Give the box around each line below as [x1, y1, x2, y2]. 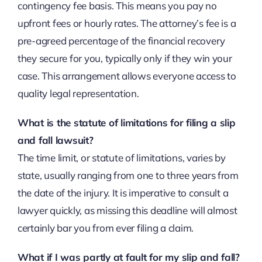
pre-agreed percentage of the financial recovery [17, 34, 225, 47]
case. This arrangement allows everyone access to [17, 69, 236, 82]
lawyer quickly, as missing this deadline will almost [17, 204, 237, 216]
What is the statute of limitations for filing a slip [17, 116, 236, 129]
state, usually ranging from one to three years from [17, 168, 239, 181]
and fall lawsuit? [17, 133, 94, 146]
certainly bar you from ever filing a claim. [17, 221, 194, 234]
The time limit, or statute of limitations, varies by [17, 151, 226, 164]
